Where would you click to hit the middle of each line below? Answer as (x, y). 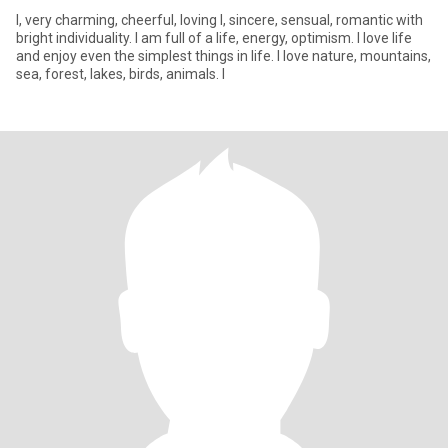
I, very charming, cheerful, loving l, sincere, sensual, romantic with (219, 20)
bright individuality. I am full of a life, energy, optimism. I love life (214, 38)
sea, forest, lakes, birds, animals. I (120, 74)
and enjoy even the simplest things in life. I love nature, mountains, (223, 56)
